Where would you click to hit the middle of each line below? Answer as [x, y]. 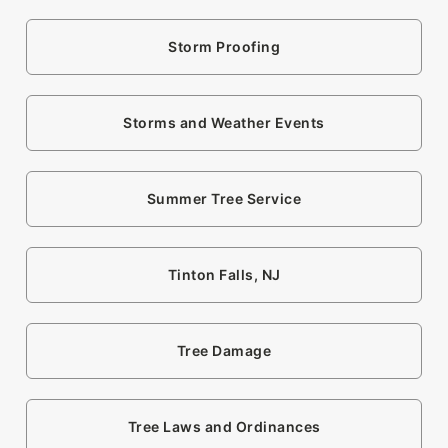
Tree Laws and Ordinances [224, 427]
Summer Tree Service [224, 199]
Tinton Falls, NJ [224, 275]
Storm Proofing [224, 47]
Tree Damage [224, 351]
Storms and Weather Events [224, 123]
